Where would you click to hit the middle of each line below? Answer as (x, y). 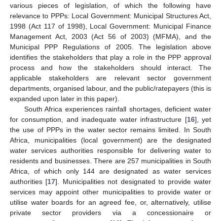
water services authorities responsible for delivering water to (110, 150)
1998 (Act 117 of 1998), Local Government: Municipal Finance (110, 26)
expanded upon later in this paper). (65, 98)
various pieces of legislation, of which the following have (110, 5)
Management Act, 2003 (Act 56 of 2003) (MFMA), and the (110, 36)
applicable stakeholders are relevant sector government (110, 78)
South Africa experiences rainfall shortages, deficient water (117, 109)
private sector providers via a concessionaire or (110, 212)
